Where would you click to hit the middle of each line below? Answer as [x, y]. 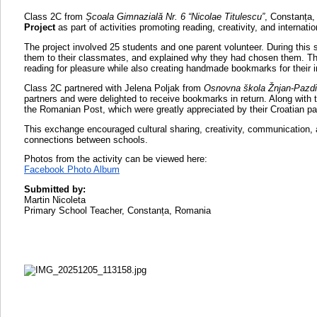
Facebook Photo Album [72, 170]
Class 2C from [55, 17]
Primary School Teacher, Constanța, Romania [117, 211]
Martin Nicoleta [55, 200]
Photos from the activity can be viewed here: [116, 159]
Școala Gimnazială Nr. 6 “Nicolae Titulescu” [175, 17]
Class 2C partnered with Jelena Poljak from [114, 88]
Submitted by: [55, 190]
